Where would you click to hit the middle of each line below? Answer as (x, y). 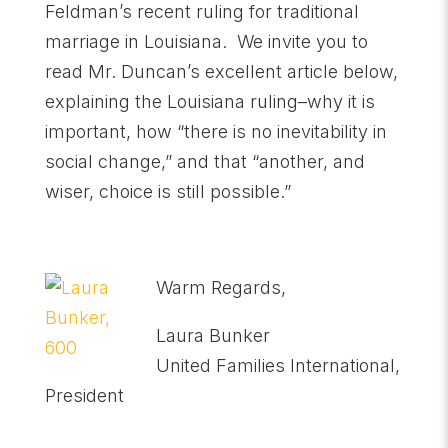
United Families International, (277, 365)
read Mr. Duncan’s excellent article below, (221, 71)
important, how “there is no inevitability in (215, 131)
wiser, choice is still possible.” (167, 191)
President (84, 395)
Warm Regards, (220, 287)
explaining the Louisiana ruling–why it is (209, 101)
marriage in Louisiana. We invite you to (206, 41)
